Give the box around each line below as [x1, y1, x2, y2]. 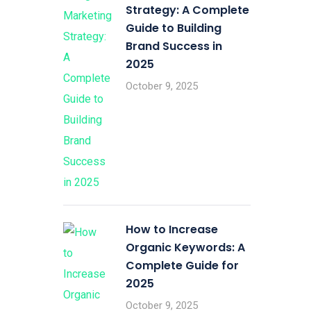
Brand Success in [126, 38, 222, 54]
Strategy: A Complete [126, 2, 249, 18]
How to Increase [126, 221, 218, 237]
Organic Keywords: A [126, 239, 245, 255]
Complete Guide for [126, 258, 239, 274]
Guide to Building [126, 20, 221, 36]
